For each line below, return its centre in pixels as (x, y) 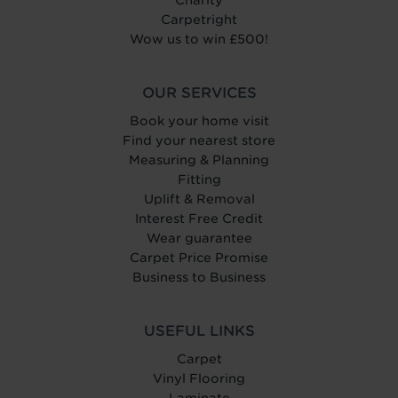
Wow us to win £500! (199, 40)
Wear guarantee (199, 239)
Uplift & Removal (199, 199)
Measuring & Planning (199, 160)
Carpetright (199, 20)
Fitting (199, 180)
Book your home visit (199, 121)
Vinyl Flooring (199, 379)
